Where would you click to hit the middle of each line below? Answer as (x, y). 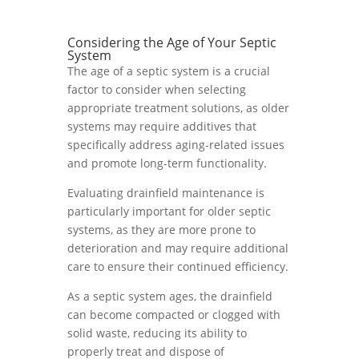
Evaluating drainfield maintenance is (166, 193)
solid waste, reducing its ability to (157, 333)
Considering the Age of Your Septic (172, 42)
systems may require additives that (162, 126)
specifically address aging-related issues (176, 145)
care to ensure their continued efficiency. (178, 266)
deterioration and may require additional (178, 248)
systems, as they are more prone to (161, 230)
